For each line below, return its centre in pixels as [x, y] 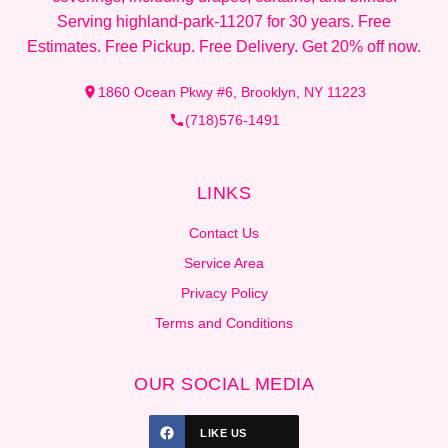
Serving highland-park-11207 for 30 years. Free [224, 21]
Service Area [224, 262]
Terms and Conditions [224, 322]
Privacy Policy [224, 292]
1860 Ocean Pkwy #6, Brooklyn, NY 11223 [232, 91]
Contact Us [224, 232]
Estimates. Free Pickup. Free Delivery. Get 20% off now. [224, 46]
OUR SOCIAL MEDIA [224, 383]
